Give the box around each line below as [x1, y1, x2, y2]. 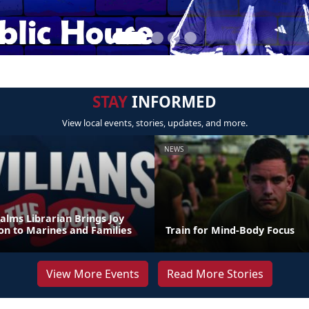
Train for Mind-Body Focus [166, 223, 295, 237]
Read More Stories [166, 266, 263, 281]
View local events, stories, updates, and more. [61, 117, 248, 129]
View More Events [46, 266, 139, 281]
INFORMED [128, 91, 217, 112]
